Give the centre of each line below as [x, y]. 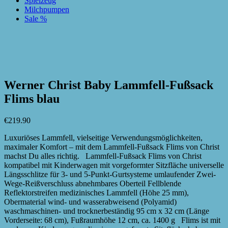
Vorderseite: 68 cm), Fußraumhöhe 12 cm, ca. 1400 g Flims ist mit [112, 220]
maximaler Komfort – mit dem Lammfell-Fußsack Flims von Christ [112, 147]
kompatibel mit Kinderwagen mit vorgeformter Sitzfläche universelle [114, 165]
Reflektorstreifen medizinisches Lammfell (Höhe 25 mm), [96, 192]
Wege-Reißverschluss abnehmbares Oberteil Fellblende [93, 183]
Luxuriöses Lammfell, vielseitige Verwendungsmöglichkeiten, [103, 137]
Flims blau [32, 98]
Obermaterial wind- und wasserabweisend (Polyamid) [90, 202]
